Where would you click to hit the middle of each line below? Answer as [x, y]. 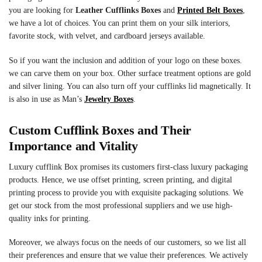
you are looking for [42, 11]
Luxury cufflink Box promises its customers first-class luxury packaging [128, 167]
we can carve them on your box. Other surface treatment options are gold [130, 73]
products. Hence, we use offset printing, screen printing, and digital [120, 180]
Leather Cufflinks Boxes [119, 11]
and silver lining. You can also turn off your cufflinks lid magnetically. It [130, 86]
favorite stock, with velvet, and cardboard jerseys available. [107, 36]
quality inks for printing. [50, 218]
